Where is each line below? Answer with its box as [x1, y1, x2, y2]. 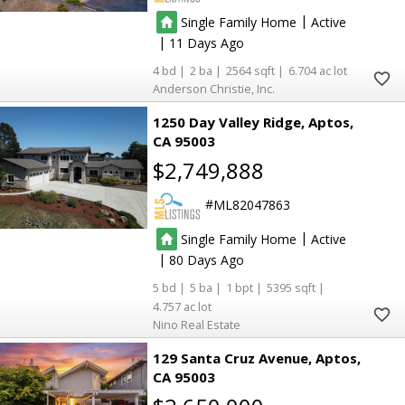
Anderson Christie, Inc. [153, 81, 276, 98]
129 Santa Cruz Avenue [153, 348, 309, 367]
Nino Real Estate [153, 316, 241, 333]
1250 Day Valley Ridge [153, 113, 302, 132]
